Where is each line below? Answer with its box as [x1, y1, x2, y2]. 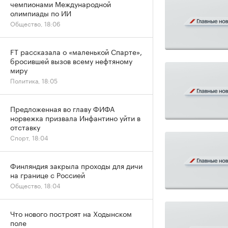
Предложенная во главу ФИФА [10, 103, 115, 114]
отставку [10, 121, 40, 132]
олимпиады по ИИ [10, 7, 71, 18]
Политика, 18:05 [10, 75, 58, 85]
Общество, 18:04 [10, 180, 61, 190]
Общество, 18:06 [10, 18, 61, 28]
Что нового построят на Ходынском [10, 208, 132, 219]
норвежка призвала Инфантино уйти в [10, 112, 140, 123]
